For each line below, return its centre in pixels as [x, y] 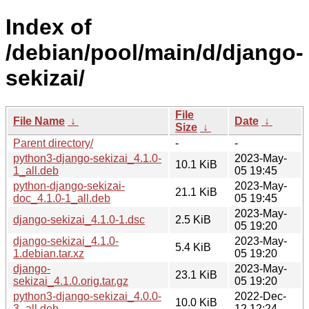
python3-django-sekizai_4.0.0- [87, 296]
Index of [49, 27]
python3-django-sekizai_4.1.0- [87, 158]
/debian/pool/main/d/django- [154, 53]
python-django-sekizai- [69, 186]
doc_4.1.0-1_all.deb [62, 198]
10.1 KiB [196, 164]
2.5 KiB [193, 219]
